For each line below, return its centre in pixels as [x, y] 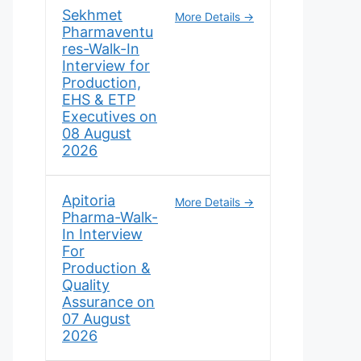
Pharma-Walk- [110, 217]
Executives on [110, 116]
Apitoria [89, 200]
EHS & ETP [99, 100]
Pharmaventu [108, 32]
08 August [97, 133]
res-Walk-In [101, 49]
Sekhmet [92, 15]
